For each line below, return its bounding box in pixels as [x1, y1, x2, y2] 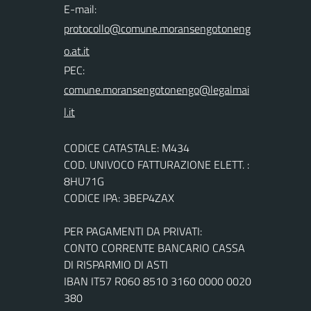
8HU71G [64, 172, 104, 190]
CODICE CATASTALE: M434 [64, 139, 190, 156]
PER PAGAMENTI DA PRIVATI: [64, 222, 202, 239]
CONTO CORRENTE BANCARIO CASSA [64, 239, 245, 256]
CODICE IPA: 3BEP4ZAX [64, 189, 174, 206]
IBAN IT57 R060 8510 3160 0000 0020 [64, 272, 251, 289]
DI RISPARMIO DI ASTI [64, 255, 168, 273]
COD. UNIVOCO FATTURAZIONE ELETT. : [64, 155, 249, 173]
